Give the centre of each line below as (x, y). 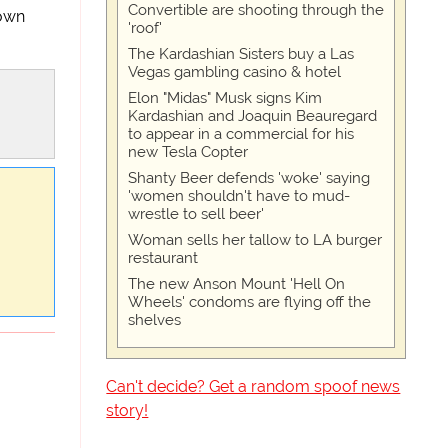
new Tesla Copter (188, 152)
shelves (155, 320)
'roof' (145, 28)
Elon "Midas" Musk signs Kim (225, 98)
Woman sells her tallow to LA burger (255, 240)
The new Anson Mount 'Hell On (237, 284)
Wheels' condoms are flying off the (250, 302)
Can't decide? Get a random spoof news (253, 386)
